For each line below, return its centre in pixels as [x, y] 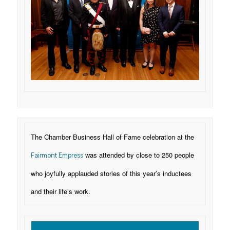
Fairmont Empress [57, 155]
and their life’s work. [60, 191]
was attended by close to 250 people [138, 155]
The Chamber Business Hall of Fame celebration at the [112, 137]
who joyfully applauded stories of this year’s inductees [111, 173]
